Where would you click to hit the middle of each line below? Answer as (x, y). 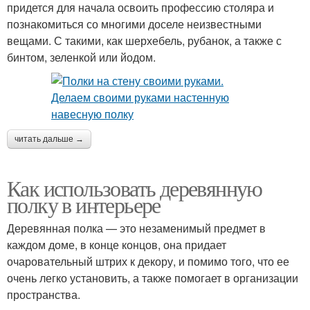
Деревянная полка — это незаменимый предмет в (136, 228)
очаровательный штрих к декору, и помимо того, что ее (148, 262)
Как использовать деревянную (135, 188)
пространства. (44, 295)
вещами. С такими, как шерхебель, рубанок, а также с (144, 41)
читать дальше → (49, 139)
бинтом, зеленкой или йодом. (81, 57)
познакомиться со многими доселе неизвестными (134, 24)
